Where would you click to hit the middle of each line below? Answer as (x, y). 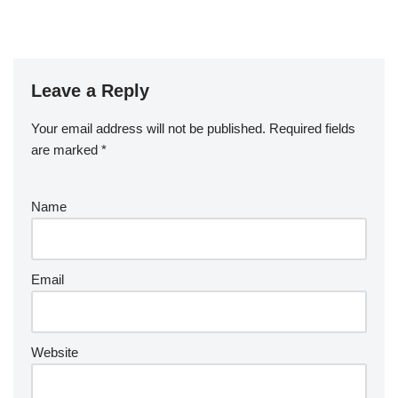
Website (55, 352)
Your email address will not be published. (148, 128)
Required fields (312, 128)
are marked (66, 149)
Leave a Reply (90, 90)
